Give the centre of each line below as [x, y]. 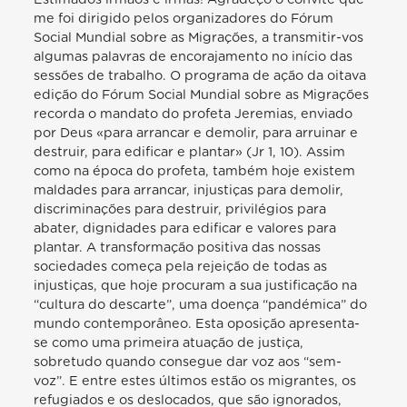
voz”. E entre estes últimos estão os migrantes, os [195, 381]
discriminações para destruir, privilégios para [180, 209]
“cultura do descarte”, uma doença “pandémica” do [201, 304]
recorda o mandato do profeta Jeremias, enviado [194, 114]
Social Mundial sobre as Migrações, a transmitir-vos [199, 37]
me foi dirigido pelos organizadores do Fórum [184, 18]
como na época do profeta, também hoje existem [195, 171]
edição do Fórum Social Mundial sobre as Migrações [202, 94]
